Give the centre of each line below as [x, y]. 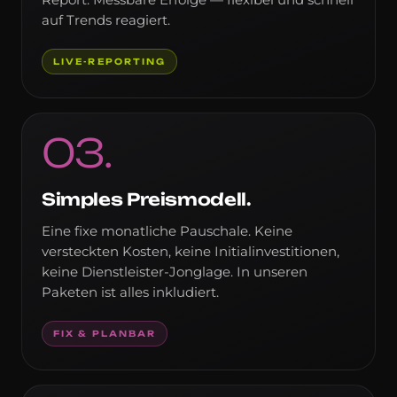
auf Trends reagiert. [106, 20]
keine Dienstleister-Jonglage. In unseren [175, 272]
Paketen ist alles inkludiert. [130, 292]
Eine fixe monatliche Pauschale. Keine [167, 231]
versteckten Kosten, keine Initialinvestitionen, [191, 251]
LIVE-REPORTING [110, 61]
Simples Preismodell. [147, 199]
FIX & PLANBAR [105, 333]
